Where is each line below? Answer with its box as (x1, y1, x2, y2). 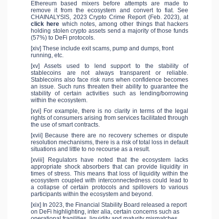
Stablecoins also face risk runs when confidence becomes (31, 76, 188, 84)
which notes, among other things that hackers (59, 21, 188, 28)
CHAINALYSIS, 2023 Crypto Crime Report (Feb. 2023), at (31, 14, 188, 21)
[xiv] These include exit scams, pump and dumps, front (31, 45, 174, 52)
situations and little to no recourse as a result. (31, 146, 150, 153)
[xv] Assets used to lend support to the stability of (31, 63, 188, 70)
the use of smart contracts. (31, 121, 100, 129)
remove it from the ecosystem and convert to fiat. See (31, 7, 188, 14)
